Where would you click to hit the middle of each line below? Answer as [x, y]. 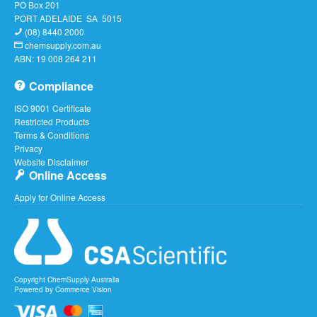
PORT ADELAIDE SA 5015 [68, 18]
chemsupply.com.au [62, 45]
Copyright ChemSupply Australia [67, 279]
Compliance [61, 86]
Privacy [28, 148]
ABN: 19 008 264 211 [56, 58]
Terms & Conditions [52, 134]
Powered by [35, 289]
